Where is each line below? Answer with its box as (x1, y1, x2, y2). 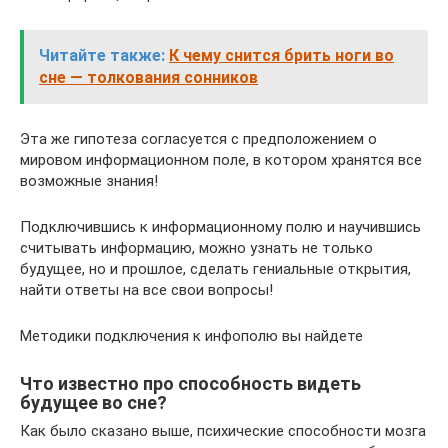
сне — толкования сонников (39, 67, 258, 87)
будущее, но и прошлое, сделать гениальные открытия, (20, 259, 411, 278)
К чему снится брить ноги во (169, 45, 394, 65)
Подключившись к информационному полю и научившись (20, 217, 421, 236)
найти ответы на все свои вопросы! (20, 280, 273, 299)
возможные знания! (20, 171, 158, 190)
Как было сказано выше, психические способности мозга (20, 421, 426, 440)
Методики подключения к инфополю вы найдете (20, 326, 363, 345)
